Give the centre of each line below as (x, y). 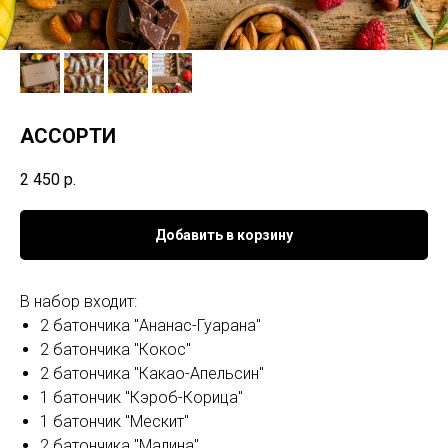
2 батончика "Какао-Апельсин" (152, 374)
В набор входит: (78, 302)
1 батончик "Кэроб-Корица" (141, 398)
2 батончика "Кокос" (115, 350)
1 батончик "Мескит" (114, 422)
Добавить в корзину (224, 235)
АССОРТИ (68, 136)
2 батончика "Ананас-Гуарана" (150, 326)
